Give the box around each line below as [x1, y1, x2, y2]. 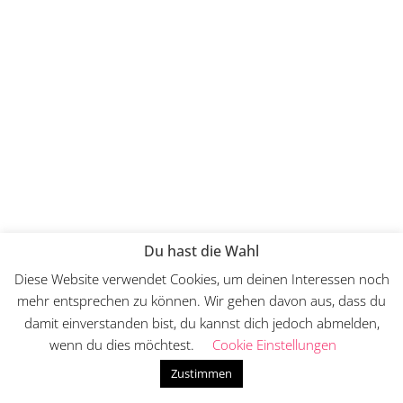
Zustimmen [171, 365, 232, 381]
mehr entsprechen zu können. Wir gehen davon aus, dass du [17, 291, 386, 310]
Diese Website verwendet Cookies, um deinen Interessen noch [13, 269, 390, 288]
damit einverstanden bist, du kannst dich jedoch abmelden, [23, 313, 380, 332]
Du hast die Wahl [144, 241, 259, 262]
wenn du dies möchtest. [49, 336, 194, 354]
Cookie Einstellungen [211, 336, 336, 354]
